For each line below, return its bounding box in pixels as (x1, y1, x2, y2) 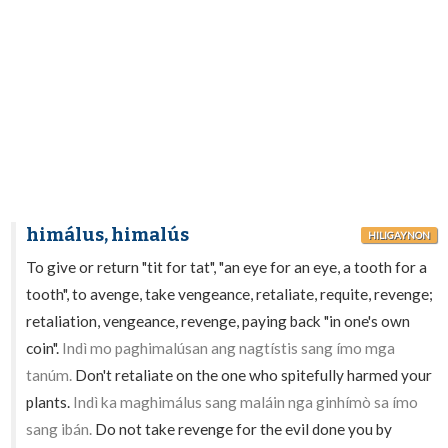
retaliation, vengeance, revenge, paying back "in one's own (26, 312, 411, 330)
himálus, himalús (26, 224, 190, 246)
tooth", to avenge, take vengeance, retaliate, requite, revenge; (26, 285, 434, 303)
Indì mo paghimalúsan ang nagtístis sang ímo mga (62, 339, 396, 357)
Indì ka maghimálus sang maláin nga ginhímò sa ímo (73, 393, 419, 411)
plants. (26, 393, 74, 411)
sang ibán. (26, 420, 93, 438)
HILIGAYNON (367, 229, 430, 241)
